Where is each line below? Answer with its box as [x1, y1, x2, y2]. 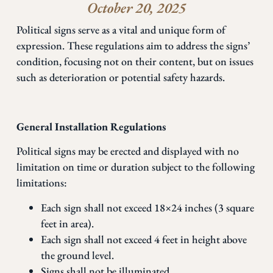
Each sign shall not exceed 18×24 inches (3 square [40, 200, 254, 214]
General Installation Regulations [16, 119, 166, 133]
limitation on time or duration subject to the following [16, 160, 255, 174]
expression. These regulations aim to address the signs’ [16, 38, 250, 53]
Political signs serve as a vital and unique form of [16, 23, 225, 37]
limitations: [16, 175, 67, 190]
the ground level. [40, 247, 114, 262]
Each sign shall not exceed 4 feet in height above [40, 232, 247, 246]
